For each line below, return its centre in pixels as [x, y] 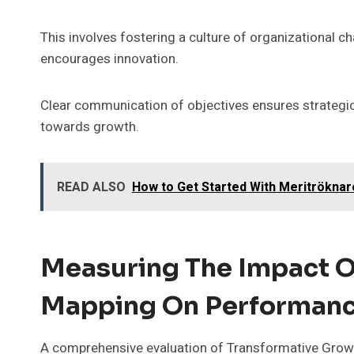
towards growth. [90, 126]
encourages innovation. [109, 58]
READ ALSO [91, 187]
